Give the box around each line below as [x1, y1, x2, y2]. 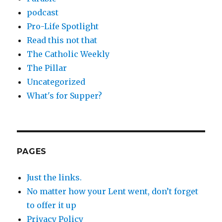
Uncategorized [27, 77, 86, 87]
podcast [27, 7, 59, 18]
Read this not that [27, 35, 98, 46]
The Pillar [27, 63, 67, 73]
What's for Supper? [27, 91, 103, 101]
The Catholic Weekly [27, 49, 110, 59]
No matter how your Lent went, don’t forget [27, 186, 199, 197]
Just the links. [27, 172, 82, 183]
